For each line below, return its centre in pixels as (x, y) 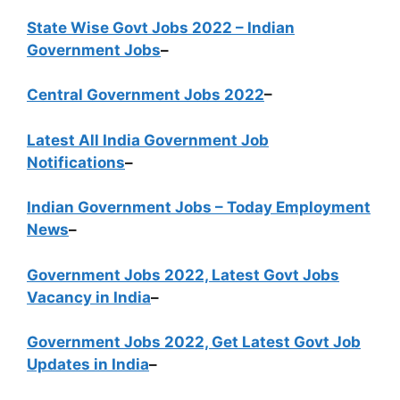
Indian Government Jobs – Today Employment (199, 207)
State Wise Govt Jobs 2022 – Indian (161, 27)
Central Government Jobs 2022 (146, 95)
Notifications (76, 162)
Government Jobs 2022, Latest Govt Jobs (183, 275)
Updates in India (88, 364)
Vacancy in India (89, 297)
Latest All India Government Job (148, 140)
